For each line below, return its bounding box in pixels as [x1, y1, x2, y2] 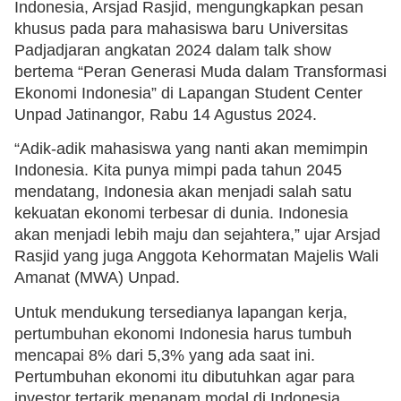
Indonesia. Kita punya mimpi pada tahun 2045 [14, 161, 342, 180]
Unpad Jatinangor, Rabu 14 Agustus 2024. [14, 105, 317, 124]
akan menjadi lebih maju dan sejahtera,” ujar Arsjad [14, 226, 380, 244]
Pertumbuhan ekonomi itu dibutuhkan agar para [14, 367, 354, 386]
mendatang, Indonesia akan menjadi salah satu [14, 183, 352, 201]
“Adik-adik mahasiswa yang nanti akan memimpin [14, 140, 368, 158]
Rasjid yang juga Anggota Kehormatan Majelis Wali [14, 247, 379, 266]
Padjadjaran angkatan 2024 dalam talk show [14, 40, 331, 59]
